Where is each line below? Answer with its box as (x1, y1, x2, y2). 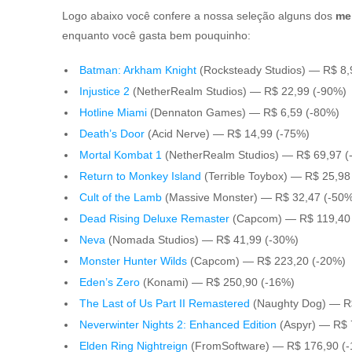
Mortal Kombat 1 (79, 148, 162, 161)
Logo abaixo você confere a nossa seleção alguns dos (62, 9, 335, 22)
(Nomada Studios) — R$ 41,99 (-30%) (105, 233, 302, 246)
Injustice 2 (79, 85, 130, 97)
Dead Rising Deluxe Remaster (79, 212, 229, 225)
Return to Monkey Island (79, 170, 201, 182)
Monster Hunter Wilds (79, 255, 187, 267)
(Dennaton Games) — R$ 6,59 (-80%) (147, 106, 343, 119)
